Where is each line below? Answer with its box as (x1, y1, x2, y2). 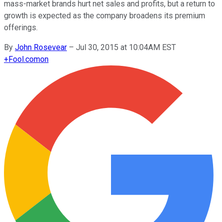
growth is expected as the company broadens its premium (4, 10, 205, 20)
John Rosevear (15, 42, 67, 52)
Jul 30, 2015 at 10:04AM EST (76, 42, 176, 52)
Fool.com (8, 54, 40, 64)
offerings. (4, 22, 38, 32)
